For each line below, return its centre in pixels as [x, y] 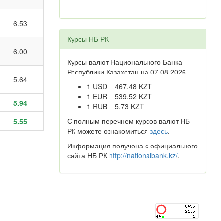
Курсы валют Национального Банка [124, 62]
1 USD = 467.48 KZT [119, 86]
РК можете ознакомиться [108, 131]
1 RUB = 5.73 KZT [115, 106]
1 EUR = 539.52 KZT [119, 96]
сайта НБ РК [88, 155]
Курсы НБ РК [88, 39]
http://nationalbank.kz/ [143, 155]
